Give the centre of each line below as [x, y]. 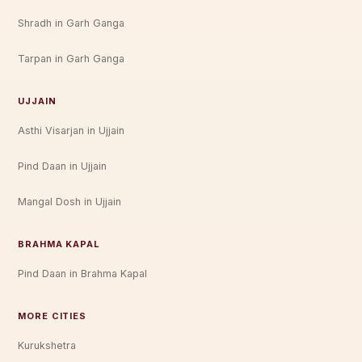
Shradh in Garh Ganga [72, 23]
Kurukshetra [47, 346]
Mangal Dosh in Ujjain [70, 202]
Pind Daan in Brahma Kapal [83, 274]
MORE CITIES [52, 316]
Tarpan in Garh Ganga [72, 59]
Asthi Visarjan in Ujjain [72, 131]
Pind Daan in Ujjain [63, 166]
